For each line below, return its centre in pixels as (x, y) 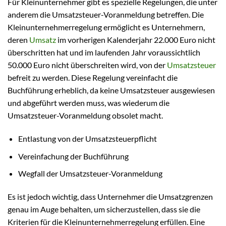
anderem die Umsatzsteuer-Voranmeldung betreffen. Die (106, 15)
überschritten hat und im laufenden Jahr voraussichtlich (104, 52)
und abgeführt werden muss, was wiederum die (89, 103)
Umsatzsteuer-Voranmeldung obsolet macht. (85, 116)
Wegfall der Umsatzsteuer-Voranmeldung (90, 174)
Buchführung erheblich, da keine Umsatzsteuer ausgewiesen (111, 90)
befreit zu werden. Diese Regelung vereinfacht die (93, 78)
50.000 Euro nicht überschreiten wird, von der (87, 65)
